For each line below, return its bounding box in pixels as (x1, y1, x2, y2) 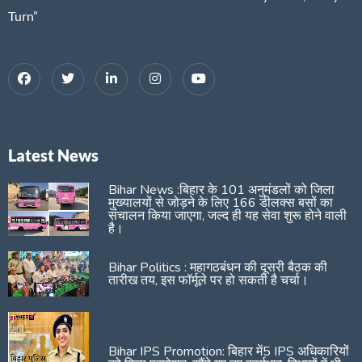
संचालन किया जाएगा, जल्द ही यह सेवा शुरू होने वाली (108, 206, 347, 225)
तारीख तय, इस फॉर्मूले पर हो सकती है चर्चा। (108, 271, 309, 289)
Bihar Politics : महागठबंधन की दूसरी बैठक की (108, 258, 327, 276)
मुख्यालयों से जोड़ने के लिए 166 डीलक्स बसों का (108, 193, 333, 212)
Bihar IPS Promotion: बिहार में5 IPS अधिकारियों (108, 342, 349, 360)
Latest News (8, 145, 99, 166)
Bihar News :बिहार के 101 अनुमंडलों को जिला (108, 180, 335, 199)
